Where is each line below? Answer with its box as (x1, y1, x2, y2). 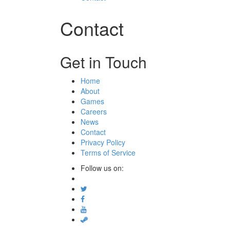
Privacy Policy (81, 137, 125, 147)
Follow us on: (81, 162, 124, 173)
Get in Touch (60, 50, 147, 73)
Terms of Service (81, 147, 136, 158)
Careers (81, 106, 107, 117)
